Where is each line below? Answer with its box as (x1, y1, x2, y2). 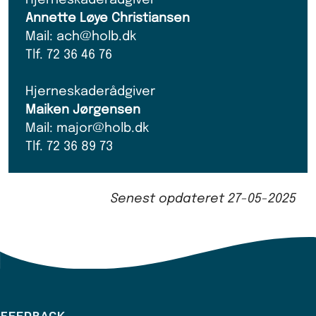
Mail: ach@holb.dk (25, 30, 136, 43)
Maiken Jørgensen (25, 103, 140, 116)
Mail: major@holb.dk (25, 121, 149, 135)
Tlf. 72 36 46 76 (25, 48, 112, 61)
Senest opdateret (111, 192, 228, 205)
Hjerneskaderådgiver (25, 85, 155, 98)
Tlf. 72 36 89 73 (25, 140, 113, 153)
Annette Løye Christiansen (25, 11, 190, 25)
